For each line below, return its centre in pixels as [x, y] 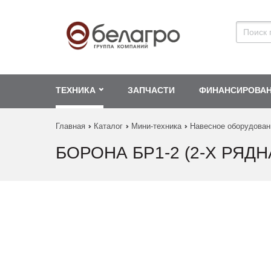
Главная [70, 126]
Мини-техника [156, 126]
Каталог [108, 126]
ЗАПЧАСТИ [151, 90]
